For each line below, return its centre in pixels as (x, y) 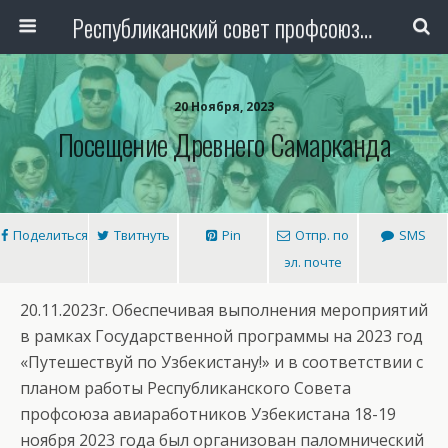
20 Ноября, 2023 (224, 106)
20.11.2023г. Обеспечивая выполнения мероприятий (224, 310)
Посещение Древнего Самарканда (224, 144)
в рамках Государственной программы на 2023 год (221, 336)
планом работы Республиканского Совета (185, 388)
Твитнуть (141, 235)
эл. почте (313, 262)
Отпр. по (322, 235)
